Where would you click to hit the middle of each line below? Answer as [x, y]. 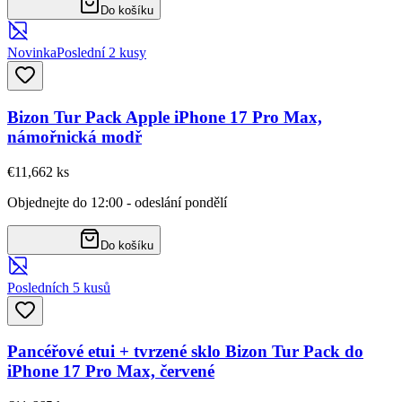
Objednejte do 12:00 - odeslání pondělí [117, 202]
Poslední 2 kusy [101, 53]
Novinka [32, 53]
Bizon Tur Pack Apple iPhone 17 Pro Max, [165, 117]
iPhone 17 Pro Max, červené [111, 371]
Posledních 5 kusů [59, 287]
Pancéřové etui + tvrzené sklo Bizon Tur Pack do [185, 352]
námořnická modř [74, 136]
